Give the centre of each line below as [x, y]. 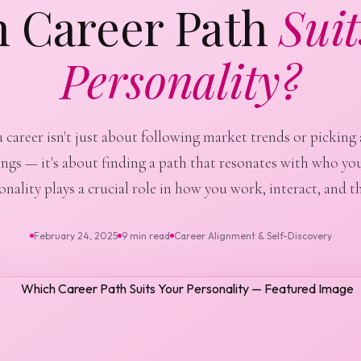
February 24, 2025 [75, 235]
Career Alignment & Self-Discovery [253, 235]
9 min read [145, 235]
